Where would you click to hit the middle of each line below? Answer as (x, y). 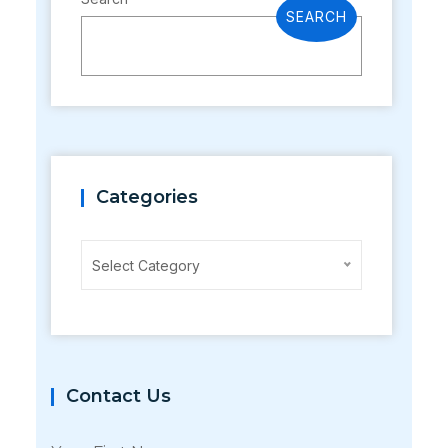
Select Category (145, 266)
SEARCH (317, 17)
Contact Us (118, 396)
